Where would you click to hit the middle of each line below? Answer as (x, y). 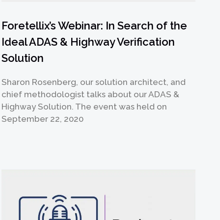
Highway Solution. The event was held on (84, 107)
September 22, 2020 (43, 119)
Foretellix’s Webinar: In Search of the (95, 26)
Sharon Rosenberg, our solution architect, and (94, 82)
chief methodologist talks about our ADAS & (91, 95)
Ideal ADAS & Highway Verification (88, 42)
